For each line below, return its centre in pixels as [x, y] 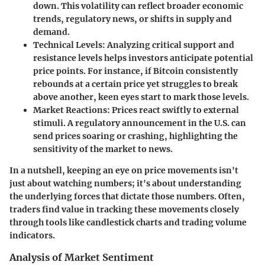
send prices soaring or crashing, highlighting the [135, 136]
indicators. [32, 236]
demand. [51, 32]
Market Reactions [70, 110]
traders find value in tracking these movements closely [124, 210]
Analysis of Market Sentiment [82, 258]
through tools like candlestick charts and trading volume [128, 223]
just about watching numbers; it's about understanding [125, 184]
